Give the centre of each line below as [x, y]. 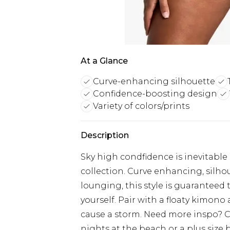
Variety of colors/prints [141, 106]
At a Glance [104, 61]
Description [105, 135]
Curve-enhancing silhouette [154, 81]
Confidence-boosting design [155, 94]
